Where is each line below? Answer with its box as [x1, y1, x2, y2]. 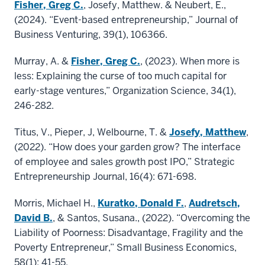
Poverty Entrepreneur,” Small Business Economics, [14, 241, 237, 254]
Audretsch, [189, 197, 240, 210]
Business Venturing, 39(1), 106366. [14, 28, 167, 41]
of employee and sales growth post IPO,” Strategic [14, 156, 235, 169]
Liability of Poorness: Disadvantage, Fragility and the [14, 227, 243, 240]
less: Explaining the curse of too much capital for [14, 70, 227, 83]
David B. [14, 212, 53, 225]
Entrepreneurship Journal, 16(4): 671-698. [14, 170, 196, 183]
